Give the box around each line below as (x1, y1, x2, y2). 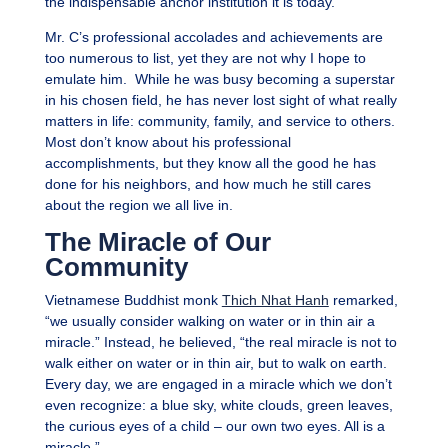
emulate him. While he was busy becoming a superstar (44, 71, 395, 88)
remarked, (328, 292, 398, 309)
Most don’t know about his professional (44, 134, 291, 151)
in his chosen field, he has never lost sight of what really (44, 92, 397, 109)
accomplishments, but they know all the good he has (44, 155, 376, 172)
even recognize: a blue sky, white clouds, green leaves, (44, 397, 393, 414)
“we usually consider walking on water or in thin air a (44, 313, 375, 330)
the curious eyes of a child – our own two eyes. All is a (44, 418, 385, 435)
